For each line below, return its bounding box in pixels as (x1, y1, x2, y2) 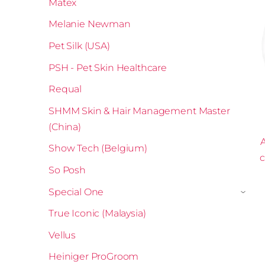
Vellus (49, 229, 76, 241)
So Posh (49, 164, 86, 176)
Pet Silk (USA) (49, 40, 110, 52)
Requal (49, 83, 82, 95)
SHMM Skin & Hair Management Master (49, 105, 230, 117)
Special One (49, 186, 104, 198)
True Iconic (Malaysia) (49, 208, 146, 219)
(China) (49, 121, 81, 132)
